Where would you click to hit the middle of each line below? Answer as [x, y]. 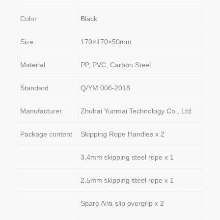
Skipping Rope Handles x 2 [123, 134]
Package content [46, 134]
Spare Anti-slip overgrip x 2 [122, 203]
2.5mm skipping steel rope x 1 [127, 180]
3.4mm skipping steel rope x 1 [127, 157]
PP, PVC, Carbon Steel [116, 65]
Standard [34, 88]
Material [33, 65]
